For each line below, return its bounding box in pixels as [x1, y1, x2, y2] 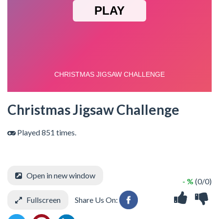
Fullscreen [26, 195, 61, 204]
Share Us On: [73, 195, 119, 204]
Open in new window [26, 171, 95, 180]
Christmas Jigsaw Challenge [7, 101, 179, 118]
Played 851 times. [16, 128, 76, 137]
